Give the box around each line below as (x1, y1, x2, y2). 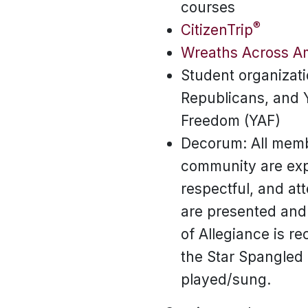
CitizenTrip (181, 21, 253, 38)
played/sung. (181, 271, 271, 288)
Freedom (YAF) (181, 112, 280, 129)
